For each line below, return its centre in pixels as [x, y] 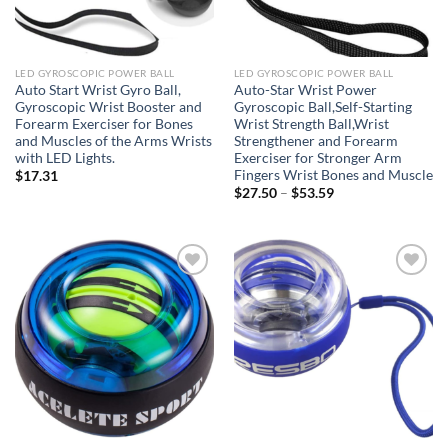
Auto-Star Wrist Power [305, 89]
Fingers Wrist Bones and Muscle [333, 174]
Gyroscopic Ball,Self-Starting [322, 106]
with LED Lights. [64, 157]
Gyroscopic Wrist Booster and [108, 106]
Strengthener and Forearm [315, 140]
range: [352, 205]
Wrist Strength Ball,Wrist [311, 123]
